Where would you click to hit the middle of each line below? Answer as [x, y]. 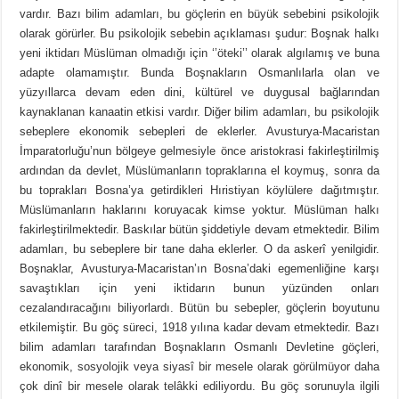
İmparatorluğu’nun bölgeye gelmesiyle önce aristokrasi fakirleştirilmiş [199, 151]
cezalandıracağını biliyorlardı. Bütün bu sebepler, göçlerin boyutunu [199, 308]
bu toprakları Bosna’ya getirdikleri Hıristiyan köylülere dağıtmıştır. [199, 191]
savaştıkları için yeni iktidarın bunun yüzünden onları [199, 289]
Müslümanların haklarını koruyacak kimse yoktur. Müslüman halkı [199, 210]
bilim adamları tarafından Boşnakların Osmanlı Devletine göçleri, [199, 347]
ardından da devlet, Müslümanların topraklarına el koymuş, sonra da [199, 171]
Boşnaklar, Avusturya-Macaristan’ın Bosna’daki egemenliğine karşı [199, 269]
